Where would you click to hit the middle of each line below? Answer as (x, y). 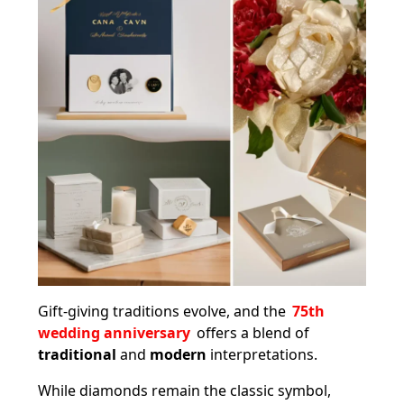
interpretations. (262, 354)
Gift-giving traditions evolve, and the (164, 311)
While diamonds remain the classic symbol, (184, 390)
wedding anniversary (114, 332)
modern (178, 354)
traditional (77, 354)
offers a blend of (251, 332)
